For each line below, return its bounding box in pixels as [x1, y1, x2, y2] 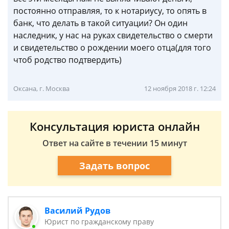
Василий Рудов [44, 205, 111, 216]
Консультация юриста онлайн [29, 119, 200, 134]
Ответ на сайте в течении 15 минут [42, 138, 187, 149]
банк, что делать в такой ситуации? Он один [13, 17, 188, 29]
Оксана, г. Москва [13, 84, 70, 93]
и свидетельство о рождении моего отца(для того [13, 42, 211, 53]
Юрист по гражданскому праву [44, 217, 154, 226]
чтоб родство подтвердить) [13, 54, 122, 65]
